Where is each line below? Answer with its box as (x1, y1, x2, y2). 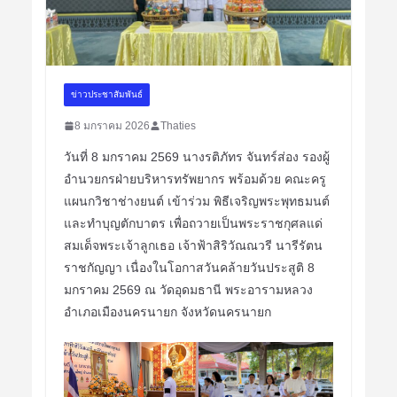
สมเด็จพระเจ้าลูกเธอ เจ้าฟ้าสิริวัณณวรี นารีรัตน (63, 237, 323, 253)
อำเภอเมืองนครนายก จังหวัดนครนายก (63, 304, 271, 319)
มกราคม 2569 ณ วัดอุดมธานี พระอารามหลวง (63, 282, 313, 297)
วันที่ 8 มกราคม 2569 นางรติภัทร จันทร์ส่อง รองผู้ (63, 149, 330, 164)
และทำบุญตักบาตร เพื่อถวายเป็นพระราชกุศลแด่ (63, 215, 323, 230)
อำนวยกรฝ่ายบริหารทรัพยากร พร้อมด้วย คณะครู (63, 171, 326, 186)
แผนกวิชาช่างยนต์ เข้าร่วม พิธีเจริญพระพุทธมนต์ (63, 193, 330, 208)
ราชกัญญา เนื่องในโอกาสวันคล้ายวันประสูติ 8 (63, 260, 315, 275)
